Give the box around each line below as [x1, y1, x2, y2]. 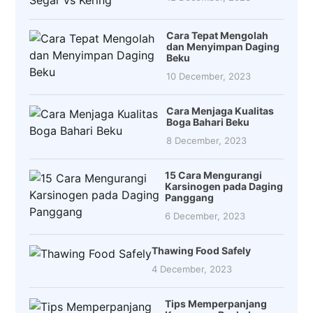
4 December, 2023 [152, 263, 233, 275]
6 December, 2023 [165, 210, 246, 222]
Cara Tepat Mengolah [166, 29, 268, 42]
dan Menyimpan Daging [166, 41, 279, 53]
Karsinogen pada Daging [165, 180, 284, 193]
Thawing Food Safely [152, 245, 252, 257]
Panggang [165, 191, 214, 204]
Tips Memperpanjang [165, 298, 268, 310]
